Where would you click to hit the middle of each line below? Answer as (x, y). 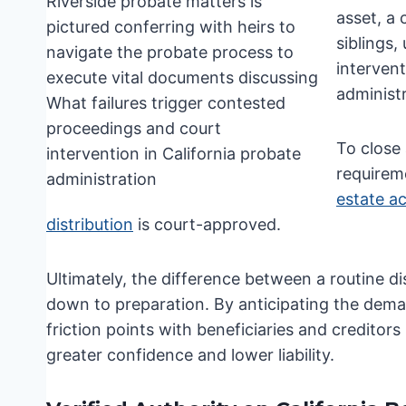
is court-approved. (207, 225)
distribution (90, 225)
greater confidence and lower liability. (190, 355)
